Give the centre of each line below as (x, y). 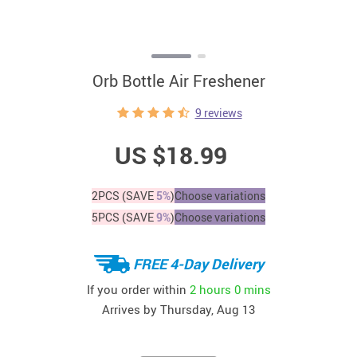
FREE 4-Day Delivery (198, 263)
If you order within (138, 289)
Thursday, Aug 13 (208, 309)
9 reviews (218, 113)
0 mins (252, 289)
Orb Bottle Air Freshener (178, 81)
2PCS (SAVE (124, 196)
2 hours (210, 289)
